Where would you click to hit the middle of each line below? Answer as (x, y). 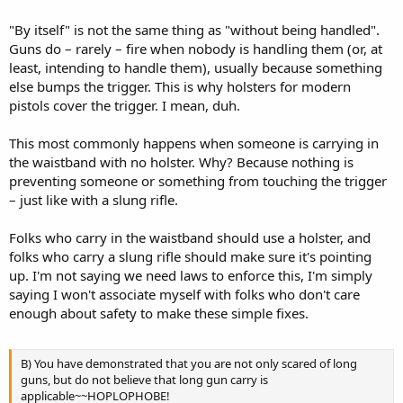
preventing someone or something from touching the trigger (198, 181)
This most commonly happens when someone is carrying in (194, 143)
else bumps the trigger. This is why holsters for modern (180, 86)
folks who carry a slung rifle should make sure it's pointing (190, 256)
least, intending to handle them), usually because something (196, 67)
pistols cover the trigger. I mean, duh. (125, 105)
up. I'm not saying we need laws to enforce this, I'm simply (191, 275)
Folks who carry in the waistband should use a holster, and (190, 237)
